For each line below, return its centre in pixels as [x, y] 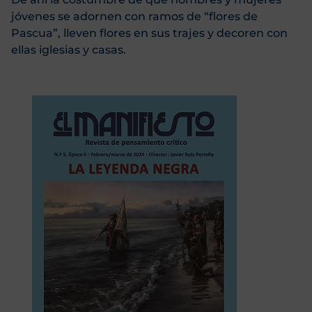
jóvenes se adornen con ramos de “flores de [134, 17]
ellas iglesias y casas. [69, 50]
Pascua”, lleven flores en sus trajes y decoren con [149, 33]
